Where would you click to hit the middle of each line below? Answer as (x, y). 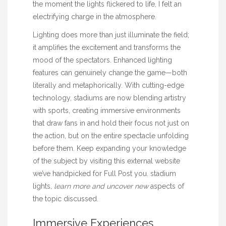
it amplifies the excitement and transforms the (107, 48)
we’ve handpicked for (68, 174)
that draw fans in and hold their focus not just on (111, 123)
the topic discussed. (66, 199)
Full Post (118, 174)
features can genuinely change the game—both (110, 73)
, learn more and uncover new (99, 186)
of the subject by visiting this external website (106, 161)
